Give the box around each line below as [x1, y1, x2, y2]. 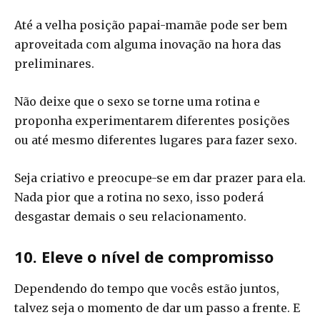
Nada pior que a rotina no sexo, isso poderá [14, 189, 264, 204]
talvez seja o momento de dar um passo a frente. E [14, 300, 300, 315]
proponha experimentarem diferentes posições [14, 113, 290, 128]
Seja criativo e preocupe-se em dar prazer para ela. [14, 170, 306, 185]
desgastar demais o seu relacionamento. [14, 209, 246, 224]
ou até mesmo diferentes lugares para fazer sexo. [14, 132, 297, 147]
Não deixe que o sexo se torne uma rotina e [14, 94, 260, 109]
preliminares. [14, 56, 94, 71]
